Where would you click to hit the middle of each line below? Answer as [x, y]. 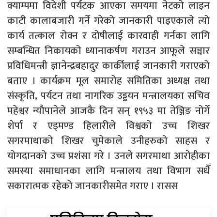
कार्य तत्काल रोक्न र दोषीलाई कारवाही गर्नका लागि [108, 35]
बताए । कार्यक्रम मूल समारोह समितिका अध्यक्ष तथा [108, 80]
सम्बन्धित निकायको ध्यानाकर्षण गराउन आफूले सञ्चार [108, 50]
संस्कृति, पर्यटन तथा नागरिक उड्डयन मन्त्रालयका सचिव [108, 95]
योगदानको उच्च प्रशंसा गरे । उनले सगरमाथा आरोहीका [108, 155]
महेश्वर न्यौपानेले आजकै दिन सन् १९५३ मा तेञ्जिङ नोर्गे [108, 110]
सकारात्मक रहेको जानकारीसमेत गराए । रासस [93, 186]
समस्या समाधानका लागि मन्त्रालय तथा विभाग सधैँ [108, 170]
